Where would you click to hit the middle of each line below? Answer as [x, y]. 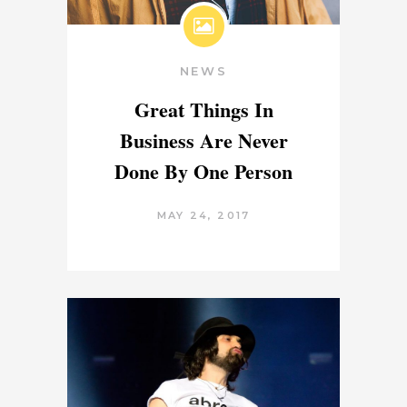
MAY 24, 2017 [203, 216]
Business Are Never [203, 141]
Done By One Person [203, 172]
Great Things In [203, 110]
